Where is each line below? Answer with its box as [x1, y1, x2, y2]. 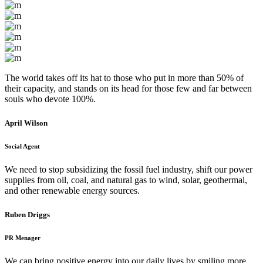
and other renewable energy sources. [5, 185, 140, 195]
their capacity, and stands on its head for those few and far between [5, 83, 252, 93]
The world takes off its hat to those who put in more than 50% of [5, 72, 244, 83]
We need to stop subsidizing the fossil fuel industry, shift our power [5, 164, 252, 174]
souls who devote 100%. [5, 93, 96, 104]
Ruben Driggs [5, 210, 50, 219]
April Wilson [5, 118, 48, 127]
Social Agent [5, 142, 40, 150]
